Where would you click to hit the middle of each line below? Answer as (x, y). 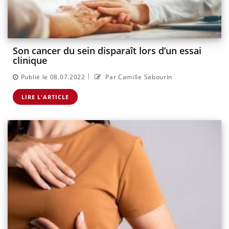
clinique (30, 61)
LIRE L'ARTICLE (45, 97)
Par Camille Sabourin (138, 77)
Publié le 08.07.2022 (53, 77)
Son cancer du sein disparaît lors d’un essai (107, 51)
